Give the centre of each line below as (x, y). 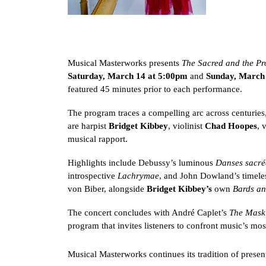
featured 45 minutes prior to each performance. (155, 89)
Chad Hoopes (231, 126)
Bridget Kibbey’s (179, 189)
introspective (91, 176)
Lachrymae (138, 176)
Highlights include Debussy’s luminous (140, 163)
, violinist (185, 126)
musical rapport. (98, 139)
